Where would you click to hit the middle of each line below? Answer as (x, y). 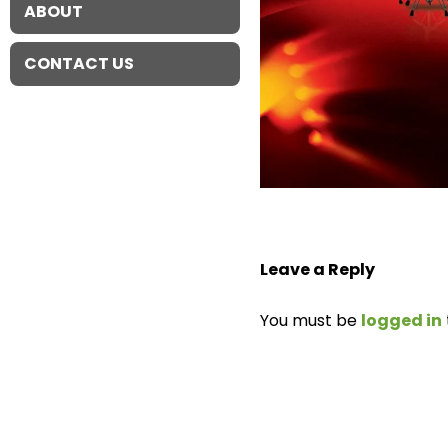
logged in (401, 321)
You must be (310, 321)
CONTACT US (79, 63)
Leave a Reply (317, 270)
